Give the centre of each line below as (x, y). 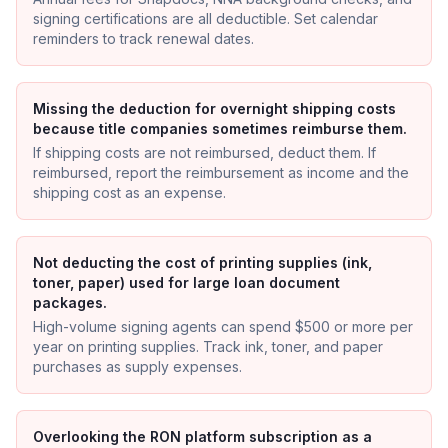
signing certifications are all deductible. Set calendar (205, 18)
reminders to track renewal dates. (143, 38)
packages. (70, 302)
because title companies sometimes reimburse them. (220, 128)
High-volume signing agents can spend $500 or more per (223, 326)
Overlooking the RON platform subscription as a (202, 436)
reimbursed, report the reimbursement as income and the (221, 172)
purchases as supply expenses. (137, 366)
